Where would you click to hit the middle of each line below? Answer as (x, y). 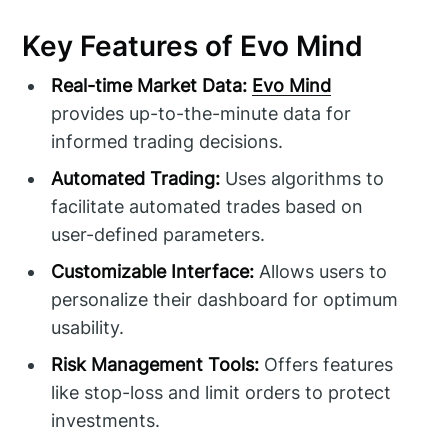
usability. (88, 328)
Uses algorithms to (302, 179)
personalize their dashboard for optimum (225, 300)
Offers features (326, 365)
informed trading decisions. (167, 142)
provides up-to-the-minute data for (201, 114)
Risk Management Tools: (155, 365)
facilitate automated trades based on (207, 207)
